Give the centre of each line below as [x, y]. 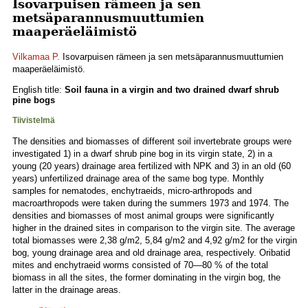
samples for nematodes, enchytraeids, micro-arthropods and [132, 191]
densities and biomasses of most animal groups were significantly [143, 216]
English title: [38, 90]
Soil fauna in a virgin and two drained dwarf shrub [172, 90]
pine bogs [34, 100]
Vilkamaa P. [36, 57]
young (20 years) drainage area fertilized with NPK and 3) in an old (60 [152, 166]
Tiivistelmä [34, 120]
